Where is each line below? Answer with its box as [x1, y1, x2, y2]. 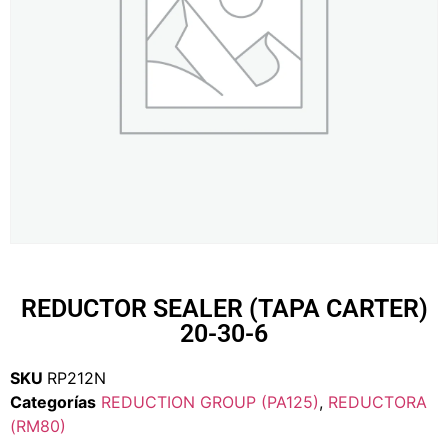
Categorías [10, 392, 96, 412]
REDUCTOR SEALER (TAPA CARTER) [20, 294, 428, 323]
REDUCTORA [328, 392, 427, 412]
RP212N [47, 368, 106, 388]
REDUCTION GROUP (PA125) [101, 392, 319, 412]
